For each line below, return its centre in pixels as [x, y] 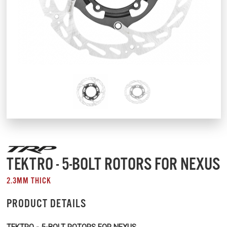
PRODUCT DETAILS [46, 204]
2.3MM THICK [29, 181]
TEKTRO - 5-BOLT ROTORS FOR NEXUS [113, 165]
